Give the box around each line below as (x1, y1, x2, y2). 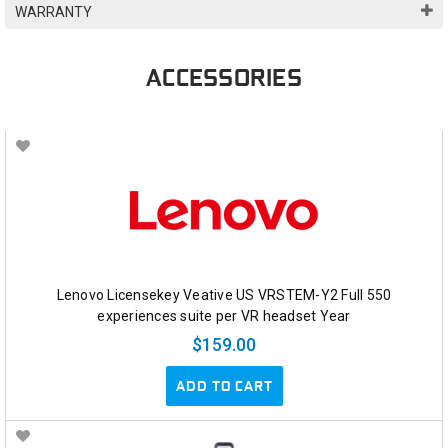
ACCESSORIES (146, 62, 302, 95)
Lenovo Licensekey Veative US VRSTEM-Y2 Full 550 (56, 286, 392, 303)
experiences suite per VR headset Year (97, 307, 351, 324)
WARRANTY (15, 4, 92, 21)
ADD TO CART (175, 376, 273, 395)
